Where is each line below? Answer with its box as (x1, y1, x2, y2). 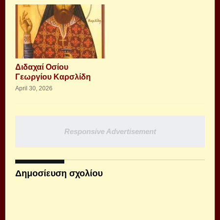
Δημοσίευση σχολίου (15, 168, 103, 178)
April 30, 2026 (15, 85, 53, 92)
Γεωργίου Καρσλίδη (15, 73, 91, 81)
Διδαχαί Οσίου (15, 63, 68, 71)
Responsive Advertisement (64, 127, 156, 136)
